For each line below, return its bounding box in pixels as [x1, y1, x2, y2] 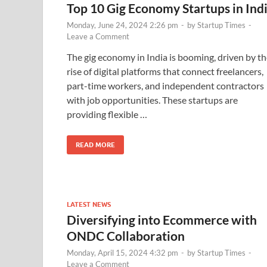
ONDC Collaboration [67, 228, 185, 243]
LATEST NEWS [67, 200, 111, 209]
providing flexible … [67, 108, 147, 120]
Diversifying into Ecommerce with [67, 212, 257, 227]
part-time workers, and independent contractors [67, 79, 264, 91]
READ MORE [76, 140, 115, 149]
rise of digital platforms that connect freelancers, [67, 65, 263, 77]
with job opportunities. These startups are [67, 94, 238, 105]
